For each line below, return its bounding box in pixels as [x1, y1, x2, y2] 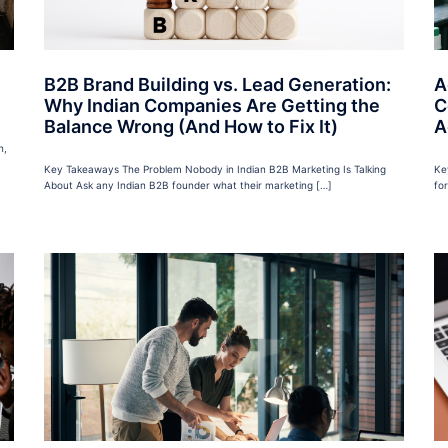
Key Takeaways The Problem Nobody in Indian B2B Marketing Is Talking [44, 163, 386, 176]
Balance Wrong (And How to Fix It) [44, 116, 338, 138]
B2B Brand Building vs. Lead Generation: [44, 74, 391, 96]
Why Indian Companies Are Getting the [44, 95, 380, 117]
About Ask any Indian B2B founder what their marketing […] [44, 179, 332, 192]
